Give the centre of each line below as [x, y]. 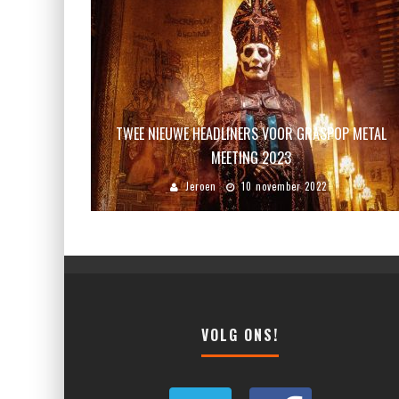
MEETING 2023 [251, 158]
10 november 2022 [284, 187]
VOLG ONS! [240, 335]
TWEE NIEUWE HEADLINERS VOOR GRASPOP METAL [251, 134]
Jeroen [200, 187]
